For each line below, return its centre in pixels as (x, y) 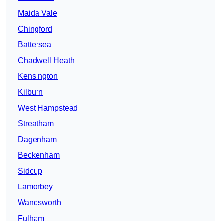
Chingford (35, 29)
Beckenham (39, 155)
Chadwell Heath (46, 61)
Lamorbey (35, 187)
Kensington (38, 76)
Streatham (36, 124)
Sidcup (30, 171)
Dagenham (37, 140)
